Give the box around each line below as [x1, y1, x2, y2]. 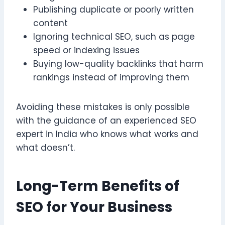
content [33, 17, 68, 29]
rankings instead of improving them [33, 71, 189, 83]
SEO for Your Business [16, 197, 172, 217]
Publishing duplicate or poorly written [33, 3, 194, 16]
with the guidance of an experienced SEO [16, 114, 196, 127]
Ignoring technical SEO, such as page [33, 30, 195, 43]
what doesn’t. [16, 141, 75, 154]
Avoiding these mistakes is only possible [16, 100, 190, 113]
